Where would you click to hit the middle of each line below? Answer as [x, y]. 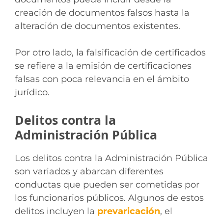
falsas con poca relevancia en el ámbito [102, 79]
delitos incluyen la [56, 211]
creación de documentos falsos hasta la [102, 13]
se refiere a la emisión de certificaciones [103, 66]
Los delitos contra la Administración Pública [111, 158]
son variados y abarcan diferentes [89, 171]
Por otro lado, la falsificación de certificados [110, 52]
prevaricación [129, 211]
